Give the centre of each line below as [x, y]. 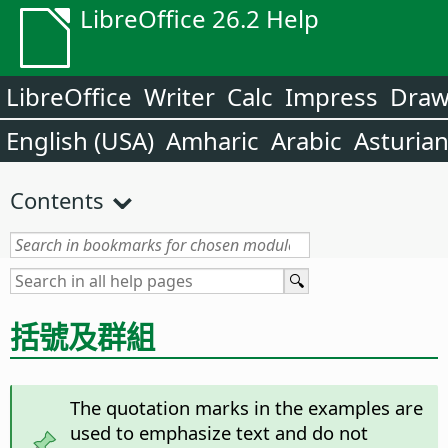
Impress [331, 96]
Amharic [212, 140]
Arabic [306, 140]
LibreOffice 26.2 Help [199, 18]
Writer [179, 96]
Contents [57, 200]
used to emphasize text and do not [218, 433]
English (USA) [80, 140]
